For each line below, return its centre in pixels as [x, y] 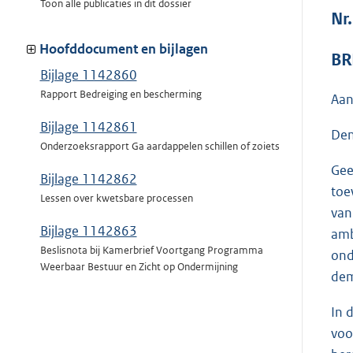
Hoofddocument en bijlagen [124, 49]
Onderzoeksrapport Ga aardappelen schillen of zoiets [160, 147]
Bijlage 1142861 [88, 127]
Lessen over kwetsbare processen [116, 199]
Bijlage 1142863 [88, 231]
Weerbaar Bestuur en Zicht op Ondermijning [139, 267]
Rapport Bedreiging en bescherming [121, 95]
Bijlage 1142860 [88, 75]
